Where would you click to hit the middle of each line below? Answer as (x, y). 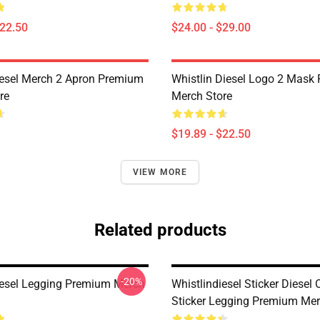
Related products (160, 230)
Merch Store (202, 96)
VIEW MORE (160, 172)
